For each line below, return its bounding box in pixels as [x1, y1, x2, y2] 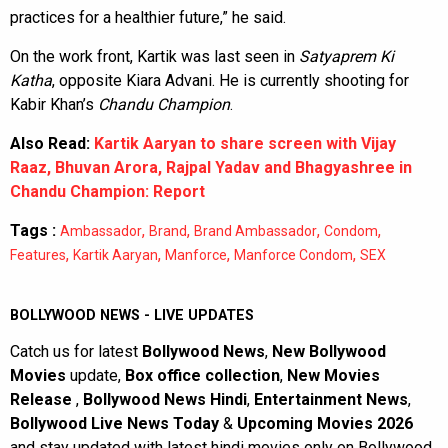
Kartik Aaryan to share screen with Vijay [94, 133, 396, 153]
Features [10, 246, 66, 263]
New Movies [287, 365, 380, 385]
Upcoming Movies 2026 [237, 413, 413, 433]
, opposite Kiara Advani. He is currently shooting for [52, 70, 409, 90]
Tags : [10, 220, 56, 240]
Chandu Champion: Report [10, 181, 205, 201]
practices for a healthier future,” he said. [10, 7, 286, 27]
